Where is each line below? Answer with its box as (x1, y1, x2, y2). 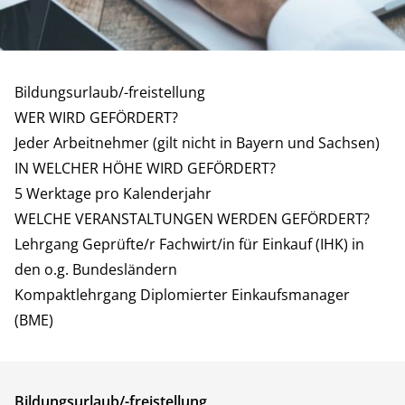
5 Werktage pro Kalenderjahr (14, 184, 212, 203)
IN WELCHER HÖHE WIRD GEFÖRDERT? (14, 158, 276, 178)
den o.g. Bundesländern (14, 259, 177, 279)
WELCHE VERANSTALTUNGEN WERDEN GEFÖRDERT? (14, 209, 370, 229)
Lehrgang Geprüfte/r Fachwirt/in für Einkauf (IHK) (14, 234, 348, 254)
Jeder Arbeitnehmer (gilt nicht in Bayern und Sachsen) (14, 133, 380, 153)
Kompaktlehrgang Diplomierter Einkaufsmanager (14, 285, 350, 305)
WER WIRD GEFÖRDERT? (14, 108, 178, 127)
